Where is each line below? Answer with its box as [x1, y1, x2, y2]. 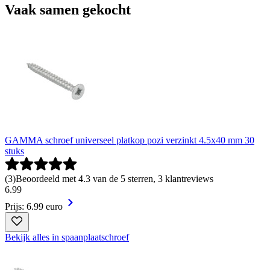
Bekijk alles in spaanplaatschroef [5, 232, 129, 243]
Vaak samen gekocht [5, 2, 131, 18]
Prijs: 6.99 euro [5, 201, 63, 212]
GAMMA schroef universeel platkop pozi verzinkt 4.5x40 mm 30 [5, 135, 254, 146]
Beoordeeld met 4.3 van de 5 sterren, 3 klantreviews [16, 174, 213, 184]
